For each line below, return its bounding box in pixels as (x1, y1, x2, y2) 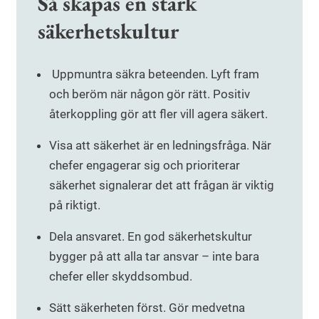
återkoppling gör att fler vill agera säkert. (49, 106, 268, 121)
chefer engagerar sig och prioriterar (49, 157, 240, 172)
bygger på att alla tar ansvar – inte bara (49, 249, 259, 263)
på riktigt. (49, 197, 100, 212)
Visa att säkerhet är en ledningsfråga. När (49, 137, 271, 152)
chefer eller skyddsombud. (49, 268, 192, 283)
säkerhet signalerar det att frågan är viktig (49, 177, 274, 192)
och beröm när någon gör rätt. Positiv (49, 86, 250, 101)
